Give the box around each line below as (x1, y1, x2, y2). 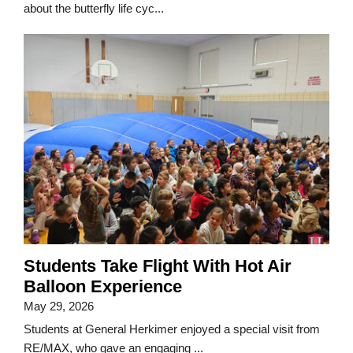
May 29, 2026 (24, 299, 94, 314)
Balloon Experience (24, 277, 182, 297)
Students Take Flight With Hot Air (24, 256, 292, 277)
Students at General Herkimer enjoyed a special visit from (24, 322, 320, 336)
